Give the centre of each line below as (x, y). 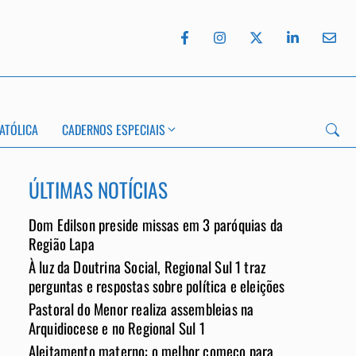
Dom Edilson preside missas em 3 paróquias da (156, 224)
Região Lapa (61, 243)
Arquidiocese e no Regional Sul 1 (116, 327)
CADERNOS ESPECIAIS (114, 130)
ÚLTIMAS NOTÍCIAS (98, 189)
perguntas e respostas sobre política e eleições (157, 285)
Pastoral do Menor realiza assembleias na (141, 308)
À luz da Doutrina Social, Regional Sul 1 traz (147, 266)
